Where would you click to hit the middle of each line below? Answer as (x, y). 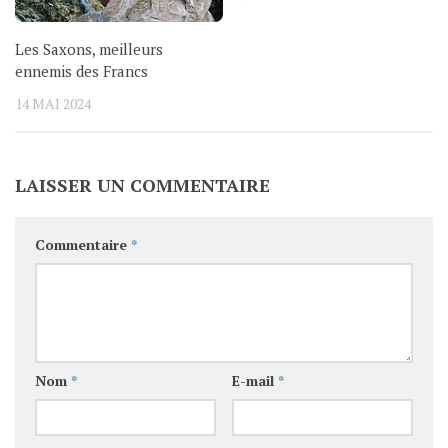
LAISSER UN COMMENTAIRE (142, 184)
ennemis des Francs (81, 71)
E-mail (254, 380)
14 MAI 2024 (53, 104)
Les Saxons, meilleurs (89, 49)
